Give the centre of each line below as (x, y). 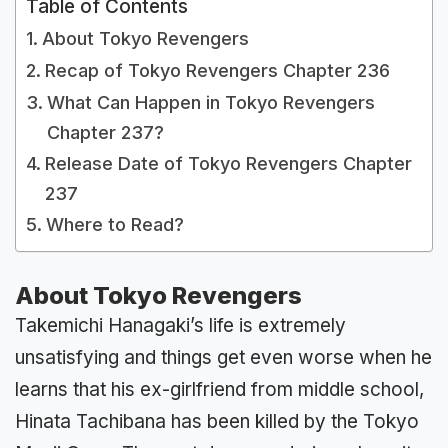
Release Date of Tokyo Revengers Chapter (228, 163)
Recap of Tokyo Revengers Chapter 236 (217, 70)
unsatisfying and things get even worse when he (223, 357)
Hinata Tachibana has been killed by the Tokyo (217, 421)
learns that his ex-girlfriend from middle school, (219, 389)
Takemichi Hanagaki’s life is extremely (180, 325)
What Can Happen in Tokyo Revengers (210, 102)
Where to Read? (117, 224)
